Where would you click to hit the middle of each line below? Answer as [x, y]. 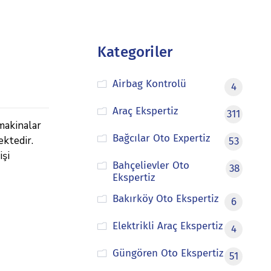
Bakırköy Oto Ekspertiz [165, 199]
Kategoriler [135, 52]
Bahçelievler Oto [151, 165]
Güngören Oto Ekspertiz [168, 253]
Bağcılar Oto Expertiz [161, 138]
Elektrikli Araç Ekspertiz [167, 226]
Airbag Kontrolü [149, 84]
